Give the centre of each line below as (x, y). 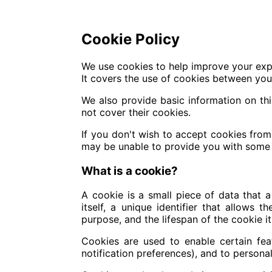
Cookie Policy (131, 39)
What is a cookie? (130, 171)
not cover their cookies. (136, 112)
